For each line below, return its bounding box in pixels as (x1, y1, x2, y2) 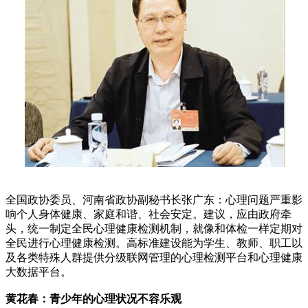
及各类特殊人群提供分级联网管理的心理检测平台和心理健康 (5, 251, 302, 263)
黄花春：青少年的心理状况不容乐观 (5, 292, 181, 305)
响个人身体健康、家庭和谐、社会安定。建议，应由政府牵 (5, 208, 291, 220)
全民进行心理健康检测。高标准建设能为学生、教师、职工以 (5, 236, 302, 249)
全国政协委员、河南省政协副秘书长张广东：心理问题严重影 (5, 193, 302, 206)
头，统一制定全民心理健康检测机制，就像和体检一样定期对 (5, 222, 302, 234)
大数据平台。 (5, 265, 71, 278)
